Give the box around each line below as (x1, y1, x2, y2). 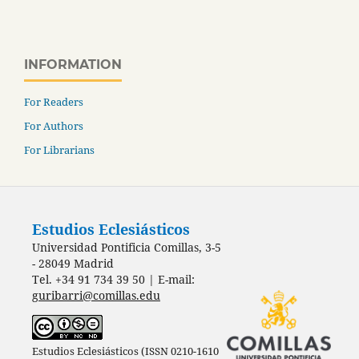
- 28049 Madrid (31, 255, 114, 271)
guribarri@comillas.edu (31, 287, 160, 303)
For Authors (24, 118, 83, 133)
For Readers (24, 94, 83, 109)
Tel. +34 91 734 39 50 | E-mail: (31, 271, 195, 287)
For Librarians (24, 142, 95, 157)
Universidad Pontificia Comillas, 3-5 (31, 239, 221, 255)
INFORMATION (24, 56, 122, 72)
